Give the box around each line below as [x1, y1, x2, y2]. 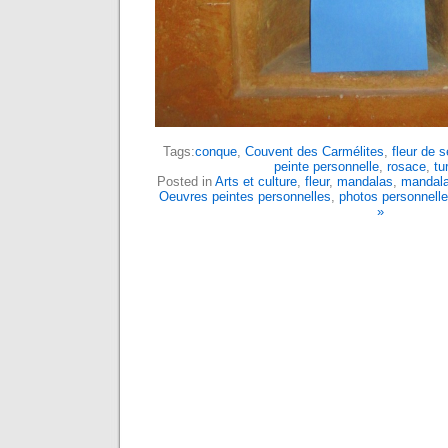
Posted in [157, 174, 215, 189]
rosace [386, 159, 426, 174]
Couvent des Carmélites [245, 144, 384, 159]
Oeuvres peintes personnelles [158, 189, 331, 204]
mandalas [337, 174, 393, 189]
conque [195, 144, 237, 159]
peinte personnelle [273, 159, 379, 174]
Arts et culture [215, 174, 297, 189]
